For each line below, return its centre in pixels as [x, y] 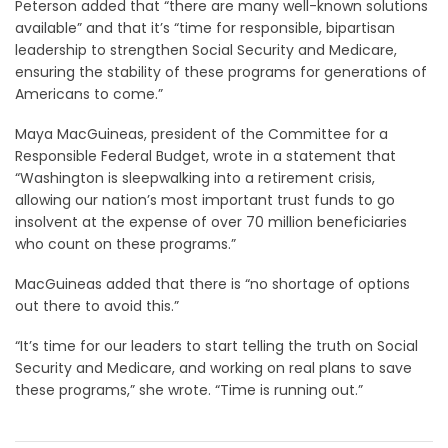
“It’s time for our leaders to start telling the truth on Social [216, 345]
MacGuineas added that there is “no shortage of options [212, 283]
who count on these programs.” [125, 243]
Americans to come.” [89, 93]
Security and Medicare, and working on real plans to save [213, 367]
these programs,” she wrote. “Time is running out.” [189, 389]
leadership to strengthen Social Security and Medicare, [206, 49]
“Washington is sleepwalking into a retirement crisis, [195, 177]
